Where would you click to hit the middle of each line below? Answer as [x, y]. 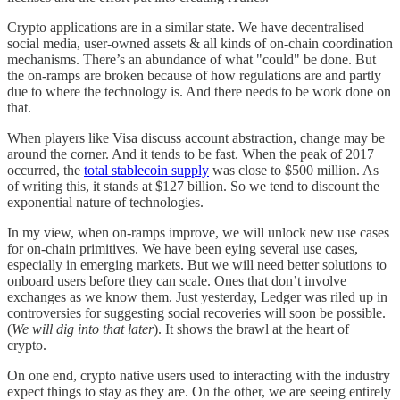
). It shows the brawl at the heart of [251, 329]
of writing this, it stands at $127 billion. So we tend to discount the [193, 186]
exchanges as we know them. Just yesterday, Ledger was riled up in [197, 296]
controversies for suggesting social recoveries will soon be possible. [196, 312]
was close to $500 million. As [294, 170]
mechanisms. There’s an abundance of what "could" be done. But [192, 59]
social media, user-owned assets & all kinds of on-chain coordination [200, 43]
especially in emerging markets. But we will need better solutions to [197, 264]
